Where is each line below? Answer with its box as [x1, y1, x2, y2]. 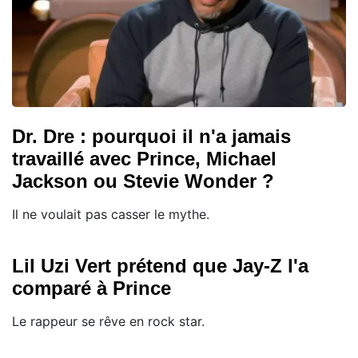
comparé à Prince [12, 277, 171, 300]
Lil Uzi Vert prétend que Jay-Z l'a [12, 255, 308, 277]
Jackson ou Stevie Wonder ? [12, 170, 274, 193]
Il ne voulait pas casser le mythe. [12, 206, 209, 223]
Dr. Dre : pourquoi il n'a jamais [12, 125, 291, 148]
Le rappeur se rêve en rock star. [12, 313, 205, 330]
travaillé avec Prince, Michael [12, 148, 276, 170]
